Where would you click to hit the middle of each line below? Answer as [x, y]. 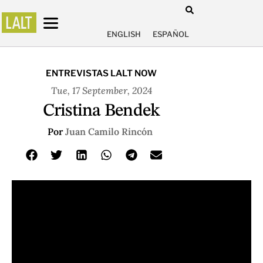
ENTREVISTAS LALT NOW [101, 73]
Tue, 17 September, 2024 [101, 90]
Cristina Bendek [101, 111]
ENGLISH [124, 34]
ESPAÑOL [171, 34]
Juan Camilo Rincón [109, 131]
